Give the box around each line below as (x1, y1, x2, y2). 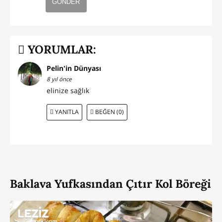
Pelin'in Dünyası (47, 63, 101, 73)
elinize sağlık (47, 86, 89, 96)
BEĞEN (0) (94, 108, 124, 116)
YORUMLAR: (25, 42, 96, 56)
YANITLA (53, 108, 79, 116)
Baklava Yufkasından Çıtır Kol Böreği (10, 176, 211, 191)
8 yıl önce (47, 75, 71, 83)
